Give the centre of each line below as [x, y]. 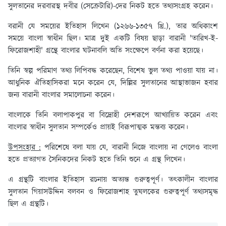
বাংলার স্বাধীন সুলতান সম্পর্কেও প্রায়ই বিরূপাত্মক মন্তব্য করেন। [98, 128]
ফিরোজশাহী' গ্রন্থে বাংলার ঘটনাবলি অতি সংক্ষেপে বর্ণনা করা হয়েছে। [107, 51]
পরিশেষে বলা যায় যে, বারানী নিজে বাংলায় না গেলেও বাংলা [130, 148]
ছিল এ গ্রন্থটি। [30, 204]
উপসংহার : [25, 148]
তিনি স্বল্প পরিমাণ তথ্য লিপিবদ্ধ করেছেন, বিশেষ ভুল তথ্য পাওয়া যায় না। [113, 71]
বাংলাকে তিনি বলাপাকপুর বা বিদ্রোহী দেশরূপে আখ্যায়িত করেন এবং [113, 116]
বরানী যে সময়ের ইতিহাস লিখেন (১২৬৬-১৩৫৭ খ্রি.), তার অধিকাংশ [113, 27]
